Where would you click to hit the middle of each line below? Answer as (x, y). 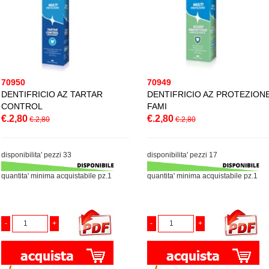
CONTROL (22, 107)
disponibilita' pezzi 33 (36, 155)
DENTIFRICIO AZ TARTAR (52, 95)
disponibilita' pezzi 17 (182, 155)
